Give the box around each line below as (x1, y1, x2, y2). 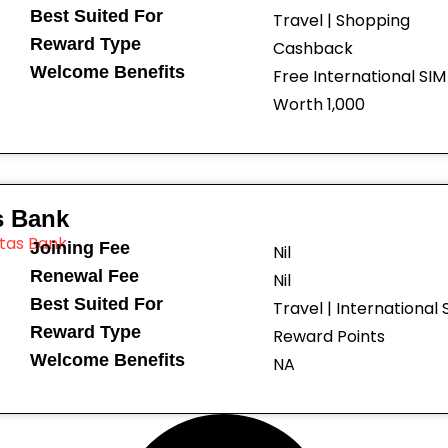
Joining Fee (29, 238, 130, 258)
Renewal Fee (29, 266, 139, 286)
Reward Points (272, 325, 385, 348)
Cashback (272, 37, 353, 60)
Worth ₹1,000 (272, 93, 365, 116)
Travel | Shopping (272, 9, 410, 32)
